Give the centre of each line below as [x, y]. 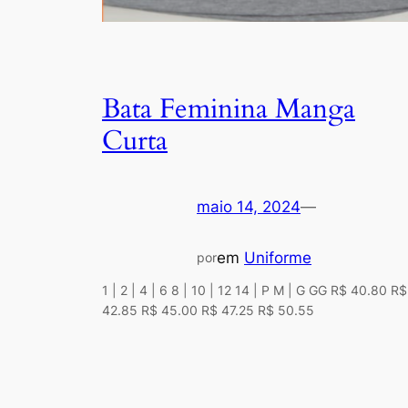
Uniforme [278, 257]
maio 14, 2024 [249, 207]
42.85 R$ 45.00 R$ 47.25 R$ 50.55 [208, 311]
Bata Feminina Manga [229, 110]
